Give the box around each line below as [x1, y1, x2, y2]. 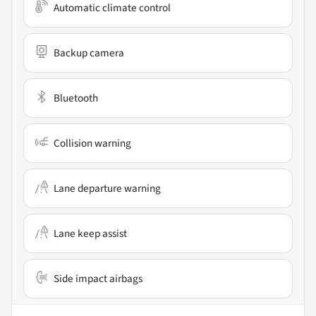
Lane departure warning [54, 181, 161, 197]
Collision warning [54, 135, 131, 152]
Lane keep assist [54, 226, 127, 242]
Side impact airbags [54, 271, 142, 287]
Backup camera [54, 45, 124, 61]
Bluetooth [54, 90, 98, 107]
